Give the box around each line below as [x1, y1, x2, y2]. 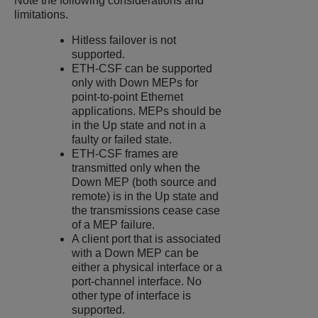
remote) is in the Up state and [72, 190, 219, 203]
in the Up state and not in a [72, 119, 207, 132]
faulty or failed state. [72, 133, 172, 146]
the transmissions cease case [72, 204, 221, 217]
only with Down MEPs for [72, 77, 199, 89]
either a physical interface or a [72, 261, 223, 274]
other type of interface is [72, 290, 192, 302]
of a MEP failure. [72, 219, 155, 231]
